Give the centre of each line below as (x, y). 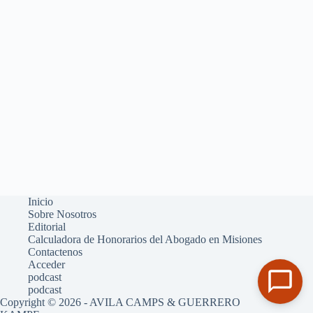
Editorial (47, 227)
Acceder (46, 264)
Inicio (41, 202)
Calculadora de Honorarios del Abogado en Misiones (145, 239)
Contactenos (55, 252)
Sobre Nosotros (62, 214)
